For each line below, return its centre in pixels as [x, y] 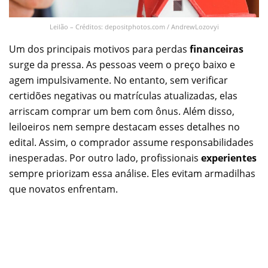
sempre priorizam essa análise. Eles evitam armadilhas [132, 173]
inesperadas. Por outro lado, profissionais [105, 158]
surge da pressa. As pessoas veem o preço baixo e [122, 64]
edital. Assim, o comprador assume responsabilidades [131, 142]
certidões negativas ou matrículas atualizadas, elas [123, 95]
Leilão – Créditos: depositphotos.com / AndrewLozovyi [134, 26]
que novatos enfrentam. [63, 189]
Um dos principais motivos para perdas [99, 49]
